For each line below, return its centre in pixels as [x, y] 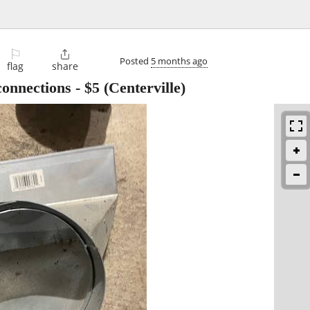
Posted [135, 61]
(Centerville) [143, 88]
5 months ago [179, 61]
